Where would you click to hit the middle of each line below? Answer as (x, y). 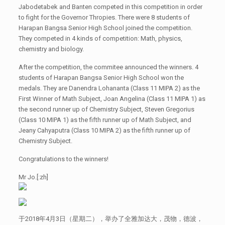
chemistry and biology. (51, 49)
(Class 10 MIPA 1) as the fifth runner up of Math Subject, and (105, 120)
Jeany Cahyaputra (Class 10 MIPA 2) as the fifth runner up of (104, 131)
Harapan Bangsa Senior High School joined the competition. (105, 28)
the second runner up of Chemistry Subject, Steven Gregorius (106, 109)
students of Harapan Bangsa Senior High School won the (101, 78)
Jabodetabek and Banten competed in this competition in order (110, 7)
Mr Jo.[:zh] (33, 177)
